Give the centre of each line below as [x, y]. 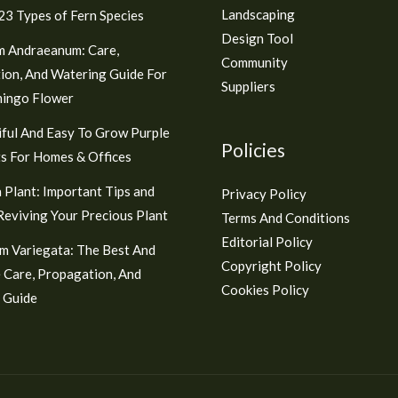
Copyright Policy [271, 265]
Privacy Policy [264, 193]
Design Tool [257, 38]
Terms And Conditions [286, 217]
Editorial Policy [267, 241]
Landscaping [258, 14]
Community [255, 62]
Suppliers [248, 86]
